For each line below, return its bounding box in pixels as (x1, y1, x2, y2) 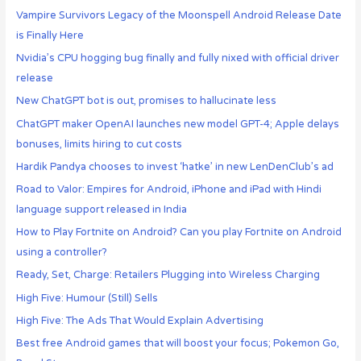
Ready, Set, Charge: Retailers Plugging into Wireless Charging (15, 268, 320, 282)
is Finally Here (15, 29, 84, 42)
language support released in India (15, 202, 187, 216)
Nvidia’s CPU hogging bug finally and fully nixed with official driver (15, 52, 339, 65)
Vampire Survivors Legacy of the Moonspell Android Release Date (15, 9, 342, 22)
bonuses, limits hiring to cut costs (15, 137, 182, 151)
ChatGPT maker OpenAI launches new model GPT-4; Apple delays (15, 117, 339, 131)
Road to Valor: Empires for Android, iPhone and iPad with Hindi (15, 182, 322, 196)
